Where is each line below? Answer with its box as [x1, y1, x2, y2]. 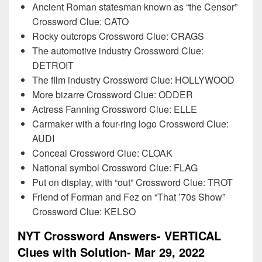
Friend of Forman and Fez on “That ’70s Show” [32, 190, 225, 204]
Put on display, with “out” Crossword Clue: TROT [32, 175, 233, 189]
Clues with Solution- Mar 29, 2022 [18, 243, 205, 260]
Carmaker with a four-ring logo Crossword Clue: [32, 117, 229, 130]
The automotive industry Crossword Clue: [32, 44, 204, 57]
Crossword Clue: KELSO [32, 205, 136, 218]
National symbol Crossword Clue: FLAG [32, 161, 198, 174]
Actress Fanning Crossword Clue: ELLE [32, 102, 197, 116]
